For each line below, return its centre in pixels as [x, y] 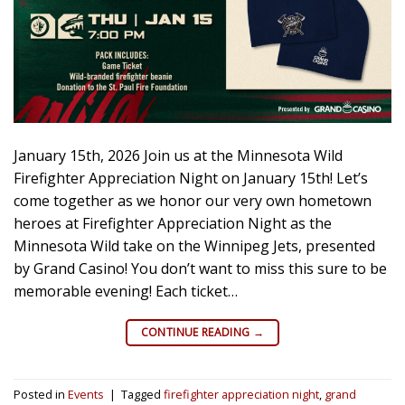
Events [86, 395]
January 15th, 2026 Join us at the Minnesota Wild [178, 155]
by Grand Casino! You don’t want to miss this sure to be [200, 268]
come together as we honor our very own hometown [193, 200]
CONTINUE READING [197, 332]
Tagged [142, 395]
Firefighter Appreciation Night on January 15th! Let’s [191, 178]
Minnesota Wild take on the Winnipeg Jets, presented [194, 245]
